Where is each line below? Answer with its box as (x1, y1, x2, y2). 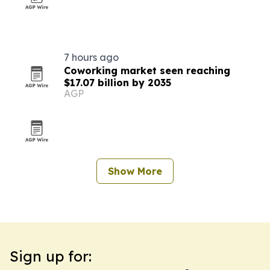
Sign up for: (10, 247, 92, 265)
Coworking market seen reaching (64, 64, 230, 77)
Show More (108, 165, 162, 177)
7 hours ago (64, 51, 119, 63)
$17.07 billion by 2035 (64, 77, 171, 89)
